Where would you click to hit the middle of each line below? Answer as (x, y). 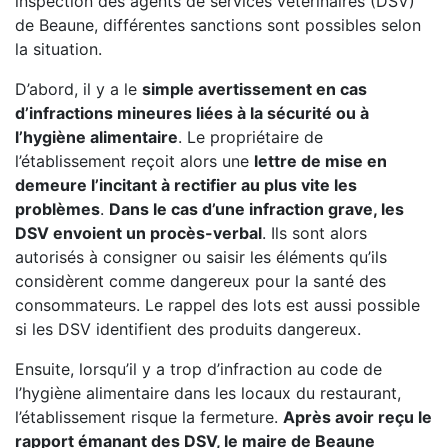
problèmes (57, 209)
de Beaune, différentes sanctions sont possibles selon (218, 25)
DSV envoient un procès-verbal (138, 233)
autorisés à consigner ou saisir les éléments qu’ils (201, 257)
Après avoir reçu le (357, 417)
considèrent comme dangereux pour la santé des (200, 281)
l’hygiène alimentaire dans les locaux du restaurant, (208, 393)
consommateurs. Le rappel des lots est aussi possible (217, 305)
